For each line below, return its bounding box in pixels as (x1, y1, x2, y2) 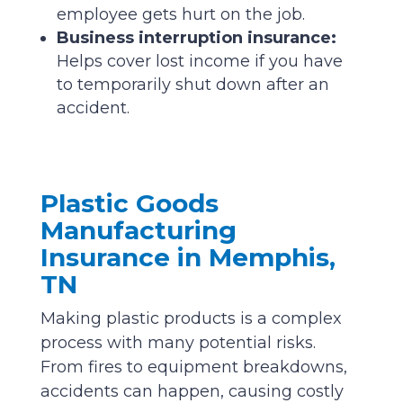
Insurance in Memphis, (40, 241, 336, 273)
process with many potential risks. (40, 332, 316, 353)
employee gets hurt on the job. (56, 4, 305, 24)
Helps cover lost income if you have (56, 50, 343, 71)
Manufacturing (40, 214, 237, 246)
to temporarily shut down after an (56, 74, 329, 94)
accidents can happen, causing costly (40, 381, 344, 401)
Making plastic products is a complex (40, 308, 342, 328)
